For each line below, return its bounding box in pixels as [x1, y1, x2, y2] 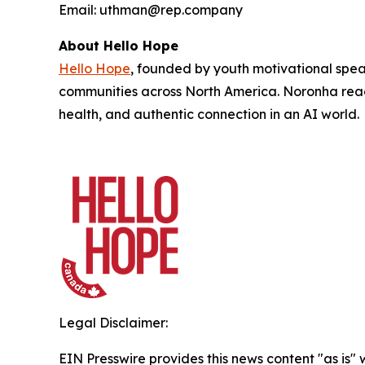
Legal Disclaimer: [59, 314, 168, 331]
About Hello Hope [59, 37, 178, 54]
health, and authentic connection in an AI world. [59, 105, 359, 122]
